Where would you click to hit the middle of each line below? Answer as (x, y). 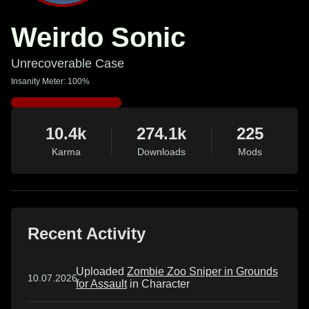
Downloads (161, 152)
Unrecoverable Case (68, 63)
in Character (158, 284)
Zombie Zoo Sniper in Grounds (202, 271)
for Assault (101, 284)
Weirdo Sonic (98, 37)
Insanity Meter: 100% (50, 81)
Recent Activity (87, 233)
